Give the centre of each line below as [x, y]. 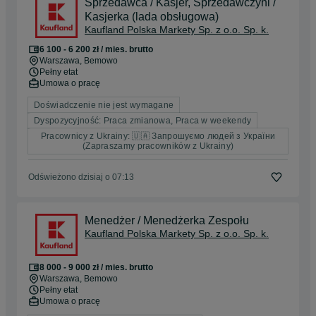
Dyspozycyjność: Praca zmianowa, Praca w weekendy [143, 121]
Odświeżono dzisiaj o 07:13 [81, 177]
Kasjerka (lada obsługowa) [152, 17]
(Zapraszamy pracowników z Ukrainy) [158, 146]
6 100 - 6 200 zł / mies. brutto [96, 50]
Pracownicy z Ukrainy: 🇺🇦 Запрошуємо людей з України [158, 136]
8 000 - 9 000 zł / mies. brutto [96, 268]
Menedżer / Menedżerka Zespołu [167, 221]
